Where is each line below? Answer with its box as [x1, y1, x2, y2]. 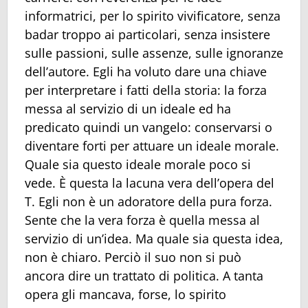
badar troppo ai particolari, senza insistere [25, 25, 270, 43]
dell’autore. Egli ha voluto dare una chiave [25, 63, 267, 80]
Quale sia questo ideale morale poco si [25, 155, 251, 173]
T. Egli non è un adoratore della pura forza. [25, 192, 272, 210]
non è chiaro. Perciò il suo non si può [25, 248, 241, 265]
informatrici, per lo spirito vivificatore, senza [25, 7, 280, 24]
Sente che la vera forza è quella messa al [25, 211, 260, 228]
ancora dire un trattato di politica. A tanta [25, 267, 263, 284]
